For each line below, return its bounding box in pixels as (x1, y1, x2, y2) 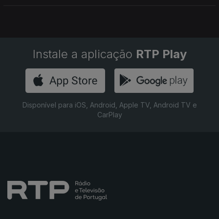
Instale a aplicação (32, 47, 136, 61)
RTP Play (135, 47, 187, 61)
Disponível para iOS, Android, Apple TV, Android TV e (22, 101, 197, 109)
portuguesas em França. (7, 3, 85, 12)
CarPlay (97, 110, 122, 119)
